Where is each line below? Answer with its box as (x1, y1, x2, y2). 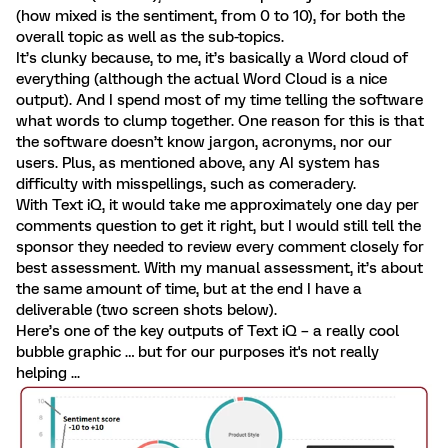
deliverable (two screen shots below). (16, 301, 277, 319)
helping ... (16, 364, 80, 382)
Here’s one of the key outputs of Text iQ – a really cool (16, 322, 399, 340)
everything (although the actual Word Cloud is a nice (16, 70, 387, 88)
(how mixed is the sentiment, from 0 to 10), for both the (16, 7, 405, 25)
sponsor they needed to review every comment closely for (16, 238, 424, 256)
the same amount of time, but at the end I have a (16, 280, 362, 298)
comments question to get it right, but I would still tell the (16, 217, 421, 235)
